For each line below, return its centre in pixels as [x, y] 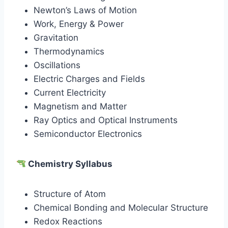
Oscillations [57, 65]
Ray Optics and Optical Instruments [106, 120]
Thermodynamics [69, 52]
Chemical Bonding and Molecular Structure [121, 208]
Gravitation [56, 38]
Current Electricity [70, 93]
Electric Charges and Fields [89, 79]
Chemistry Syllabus [69, 164]
